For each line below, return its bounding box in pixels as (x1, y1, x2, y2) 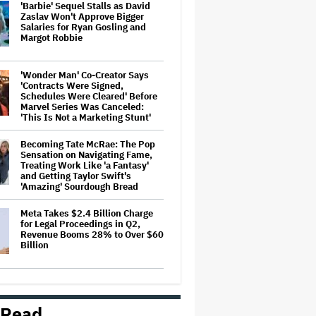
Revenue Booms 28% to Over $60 (20, 229, 164, 241)
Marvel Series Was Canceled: (20, 101, 144, 113)
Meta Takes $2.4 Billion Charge (20, 207, 153, 219)
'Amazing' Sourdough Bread (20, 181, 138, 193)
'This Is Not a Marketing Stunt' (20, 111, 151, 123)
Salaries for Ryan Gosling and (20, 21, 146, 33)
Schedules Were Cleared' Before (20, 90, 157, 102)
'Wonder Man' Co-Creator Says (20, 69, 149, 81)
